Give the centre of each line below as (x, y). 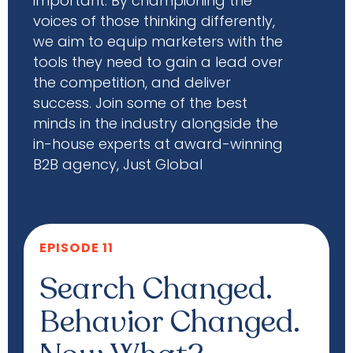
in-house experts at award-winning (158, 144)
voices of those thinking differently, (154, 21)
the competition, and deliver (132, 82)
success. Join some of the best (140, 103)
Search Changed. (156, 289)
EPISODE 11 (76, 248)
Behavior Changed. (170, 322)
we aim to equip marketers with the (158, 41)
